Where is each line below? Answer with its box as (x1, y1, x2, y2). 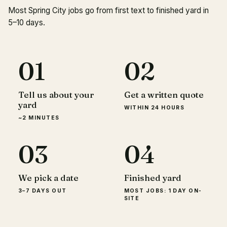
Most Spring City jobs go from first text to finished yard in (8, 6, 209, 15)
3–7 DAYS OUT (18, 187, 67, 194)
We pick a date (18, 173, 79, 183)
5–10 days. (8, 18, 45, 27)
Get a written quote (124, 90, 204, 100)
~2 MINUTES (18, 115, 60, 121)
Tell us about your (18, 90, 94, 100)
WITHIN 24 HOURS (124, 104, 185, 111)
